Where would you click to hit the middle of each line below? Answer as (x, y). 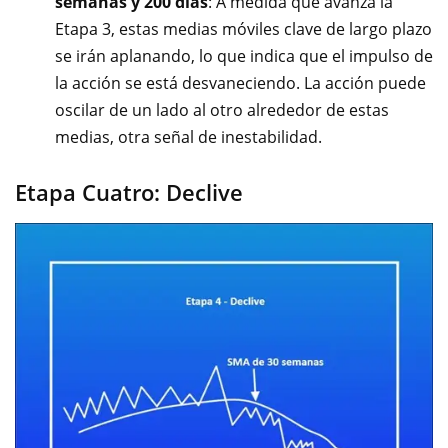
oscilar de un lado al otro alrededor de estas (222, 110)
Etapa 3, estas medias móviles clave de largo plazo (243, 29)
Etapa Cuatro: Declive (129, 192)
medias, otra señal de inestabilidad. (188, 137)
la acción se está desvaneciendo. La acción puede (240, 83)
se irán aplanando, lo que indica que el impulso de (244, 56)
